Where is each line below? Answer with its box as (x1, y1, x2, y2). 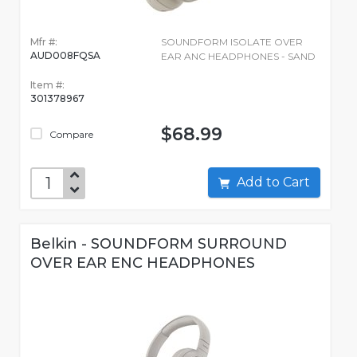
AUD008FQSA (30, 49, 100, 62)
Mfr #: (30, 36, 57, 49)
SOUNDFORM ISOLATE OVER (160, 36, 303, 49)
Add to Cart (283, 175, 310, 190)
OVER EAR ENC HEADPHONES (30, 254, 255, 273)
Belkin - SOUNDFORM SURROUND (30, 235, 287, 253)
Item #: (30, 79, 65, 92)
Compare (47, 128, 93, 141)
